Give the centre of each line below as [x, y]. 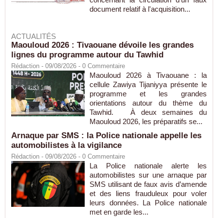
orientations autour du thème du [148, 103]
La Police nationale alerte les [148, 166]
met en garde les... [119, 212]
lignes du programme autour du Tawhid [87, 55]
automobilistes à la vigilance [66, 145]
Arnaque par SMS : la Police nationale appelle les [106, 136]
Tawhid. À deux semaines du [148, 112]
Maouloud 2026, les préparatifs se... [146, 122]
